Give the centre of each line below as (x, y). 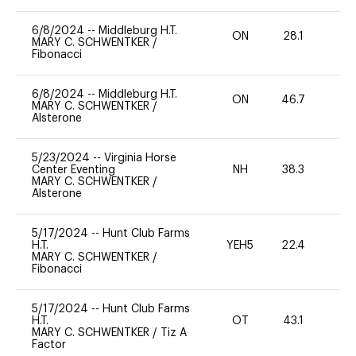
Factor (49, 344)
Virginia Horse (140, 158)
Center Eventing (74, 170)
